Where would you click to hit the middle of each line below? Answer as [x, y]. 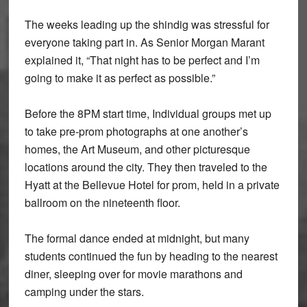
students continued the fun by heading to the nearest [151, 256]
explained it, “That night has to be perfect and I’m [142, 60]
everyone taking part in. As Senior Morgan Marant [144, 42]
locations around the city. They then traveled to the [146, 167]
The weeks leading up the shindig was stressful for [147, 24]
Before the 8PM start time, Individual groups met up [148, 113]
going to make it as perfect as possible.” [120, 78]
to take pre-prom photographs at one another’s [136, 131]
